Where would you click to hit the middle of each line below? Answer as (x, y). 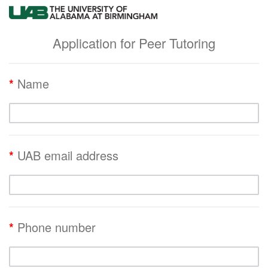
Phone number (57, 227)
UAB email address (68, 155)
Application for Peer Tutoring (134, 42)
